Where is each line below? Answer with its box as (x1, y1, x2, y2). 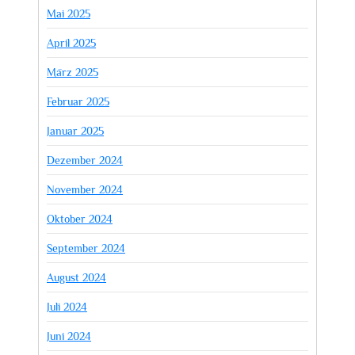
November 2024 (47, 183, 123, 196)
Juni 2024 (47, 330, 91, 342)
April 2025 (47, 36, 96, 49)
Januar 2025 (47, 124, 104, 137)
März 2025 (47, 66, 98, 78)
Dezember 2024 (47, 154, 123, 166)
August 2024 (47, 271, 106, 284)
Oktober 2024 (47, 212, 113, 225)
